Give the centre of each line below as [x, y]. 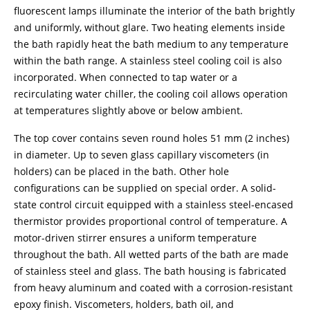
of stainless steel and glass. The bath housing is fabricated [150, 271]
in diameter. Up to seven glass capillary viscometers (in [142, 155]
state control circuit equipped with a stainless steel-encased [154, 204]
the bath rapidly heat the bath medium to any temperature [151, 44]
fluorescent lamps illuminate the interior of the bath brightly [154, 11]
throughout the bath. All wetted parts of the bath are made [151, 254]
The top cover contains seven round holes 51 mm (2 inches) [152, 138]
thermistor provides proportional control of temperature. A [151, 221]
